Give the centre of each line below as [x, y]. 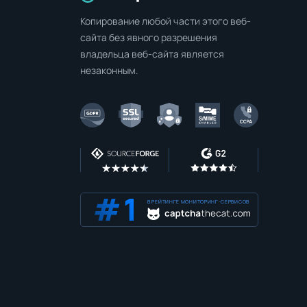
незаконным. [109, 70]
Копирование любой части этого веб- [165, 21]
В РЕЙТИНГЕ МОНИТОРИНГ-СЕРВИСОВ [198, 201]
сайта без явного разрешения [149, 37]
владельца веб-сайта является [152, 54]
